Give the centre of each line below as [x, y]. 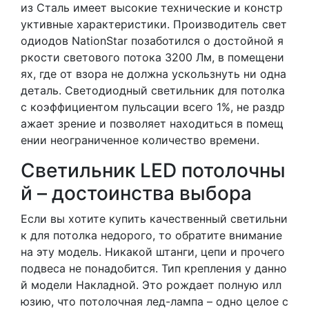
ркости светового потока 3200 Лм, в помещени [152, 57]
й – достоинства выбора [136, 193]
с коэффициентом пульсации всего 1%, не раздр [153, 107]
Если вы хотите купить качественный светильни [154, 218]
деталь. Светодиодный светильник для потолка [153, 90]
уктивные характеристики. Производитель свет [154, 24]
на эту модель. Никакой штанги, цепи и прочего [153, 251]
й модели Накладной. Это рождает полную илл [151, 285]
